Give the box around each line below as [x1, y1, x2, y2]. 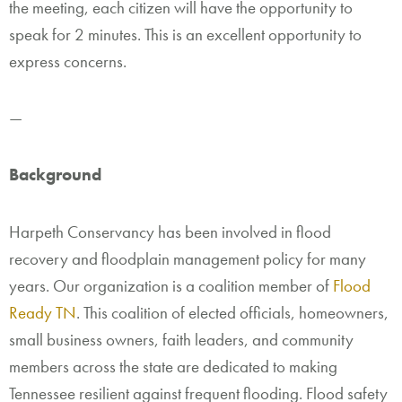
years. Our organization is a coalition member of [9, 274, 333, 297]
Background [9, 163, 101, 187]
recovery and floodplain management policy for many [9, 247, 366, 270]
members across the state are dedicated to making [9, 354, 337, 378]
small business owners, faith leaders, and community [9, 328, 354, 351]
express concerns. [9, 49, 130, 73]
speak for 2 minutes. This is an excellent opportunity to [9, 22, 362, 46]
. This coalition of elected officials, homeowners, [76, 301, 389, 324]
